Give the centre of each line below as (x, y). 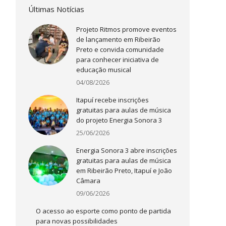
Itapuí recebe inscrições (112, 100)
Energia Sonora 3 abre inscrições (127, 150)
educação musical (104, 70)
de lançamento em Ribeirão (118, 39)
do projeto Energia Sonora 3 (119, 120)
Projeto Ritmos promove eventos (126, 29)
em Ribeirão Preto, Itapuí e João (124, 171)
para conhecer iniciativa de (118, 60)
